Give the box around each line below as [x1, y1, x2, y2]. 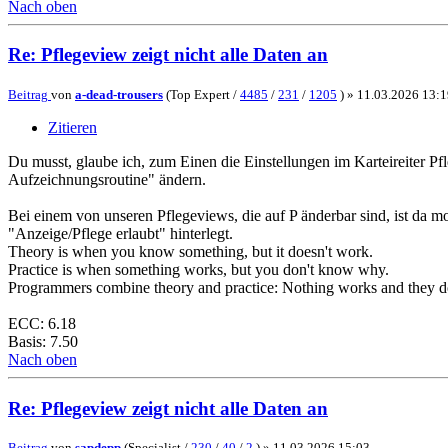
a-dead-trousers [75, 87, 163, 103]
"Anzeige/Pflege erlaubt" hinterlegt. [8, 225, 233, 243]
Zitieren [48, 119, 97, 137]
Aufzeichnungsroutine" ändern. [8, 171, 206, 189]
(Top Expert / [163, 87, 240, 103]
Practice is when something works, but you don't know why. [8, 261, 389, 279]
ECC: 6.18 [8, 315, 76, 333]
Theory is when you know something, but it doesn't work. [8, 243, 373, 261]
